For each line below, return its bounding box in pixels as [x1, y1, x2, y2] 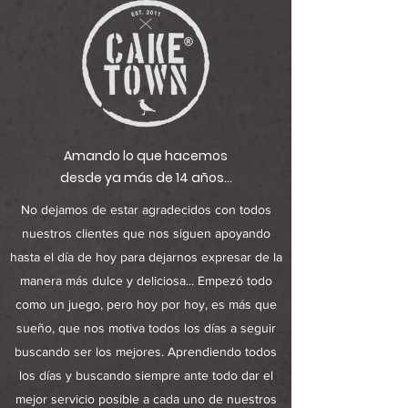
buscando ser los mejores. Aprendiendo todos [15, 344, 277, 359]
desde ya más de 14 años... [59, 168, 232, 187]
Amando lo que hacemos [64, 147, 228, 165]
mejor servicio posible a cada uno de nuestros [15, 392, 277, 406]
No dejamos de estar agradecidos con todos [20, 202, 271, 217]
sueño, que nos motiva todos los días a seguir [15, 321, 276, 335]
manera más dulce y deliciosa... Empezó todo [19, 273, 272, 288]
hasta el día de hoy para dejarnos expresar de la [9, 250, 282, 264]
